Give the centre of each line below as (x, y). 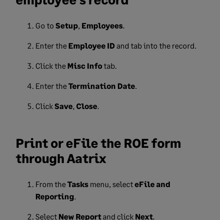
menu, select (111, 184)
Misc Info (85, 66)
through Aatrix (61, 158)
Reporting (55, 196)
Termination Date (102, 86)
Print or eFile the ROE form (98, 143)
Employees (102, 25)
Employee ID (92, 45)
